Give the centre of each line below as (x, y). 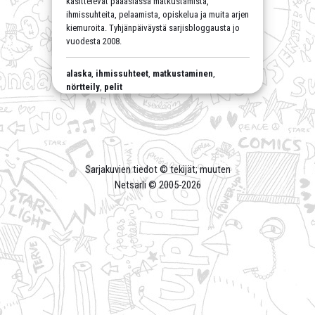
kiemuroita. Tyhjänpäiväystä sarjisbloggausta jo (153, 28)
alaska (78, 74)
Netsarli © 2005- (148, 185)
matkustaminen (182, 74)
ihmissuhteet (122, 74)
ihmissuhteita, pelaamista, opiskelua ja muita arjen (157, 15)
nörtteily (83, 87)
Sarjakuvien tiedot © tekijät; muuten (157, 170)
